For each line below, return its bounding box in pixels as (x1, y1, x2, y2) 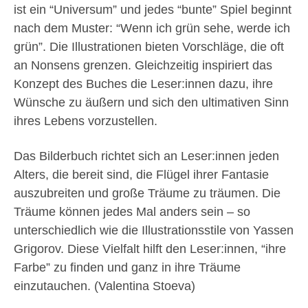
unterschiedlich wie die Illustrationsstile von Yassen (14, 223, 294, 237)
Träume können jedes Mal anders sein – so (14, 205, 250, 219)
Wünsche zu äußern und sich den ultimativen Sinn (14, 96, 289, 109)
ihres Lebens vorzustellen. (14, 114, 157, 128)
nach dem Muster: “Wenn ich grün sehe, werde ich (14, 21, 290, 35)
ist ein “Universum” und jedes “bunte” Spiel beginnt (14, 3, 291, 16)
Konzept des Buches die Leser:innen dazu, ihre (14, 77, 273, 91)
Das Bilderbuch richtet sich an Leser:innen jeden (14, 149, 279, 163)
